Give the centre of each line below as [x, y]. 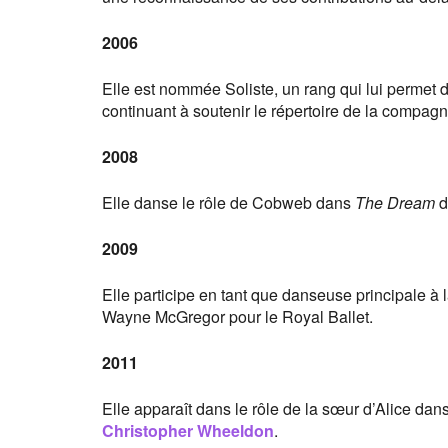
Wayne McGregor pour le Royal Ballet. [237, 316]
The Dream [395, 202]
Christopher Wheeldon [188, 430]
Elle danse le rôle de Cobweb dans [228, 202]
